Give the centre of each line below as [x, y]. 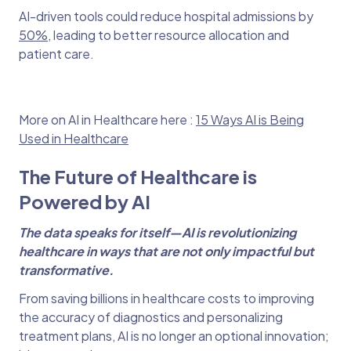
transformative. [67, 270]
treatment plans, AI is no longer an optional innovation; [174, 336]
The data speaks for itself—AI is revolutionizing [157, 233]
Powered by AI [85, 202]
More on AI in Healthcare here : [107, 120]
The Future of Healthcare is [138, 177]
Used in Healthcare [74, 139]
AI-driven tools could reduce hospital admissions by [166, 16]
